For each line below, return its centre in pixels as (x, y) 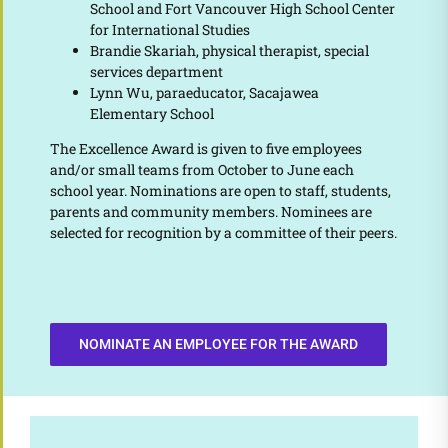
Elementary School (151, 114)
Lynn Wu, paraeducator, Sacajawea (204, 93)
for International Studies (169, 30)
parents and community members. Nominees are (210, 212)
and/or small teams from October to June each (201, 170)
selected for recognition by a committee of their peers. (223, 233)
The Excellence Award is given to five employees (205, 149)
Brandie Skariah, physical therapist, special (229, 51)
